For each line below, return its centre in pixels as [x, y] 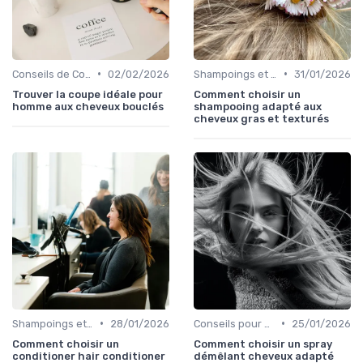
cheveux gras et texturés [261, 118]
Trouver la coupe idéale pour [88, 94]
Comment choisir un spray [263, 344]
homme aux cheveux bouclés [88, 106]
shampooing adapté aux [258, 106]
